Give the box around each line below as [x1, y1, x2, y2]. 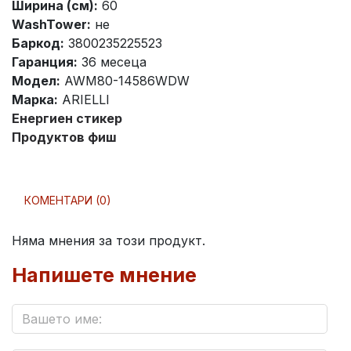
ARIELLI [58, 92, 110, 108]
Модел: [12, 73, 60, 89]
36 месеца [78, 54, 147, 71]
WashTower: [12, 16, 91, 33]
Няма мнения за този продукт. [12, 233, 205, 249]
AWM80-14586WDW [60, 73, 190, 89]
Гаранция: [12, 54, 78, 71]
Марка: [12, 92, 58, 108]
